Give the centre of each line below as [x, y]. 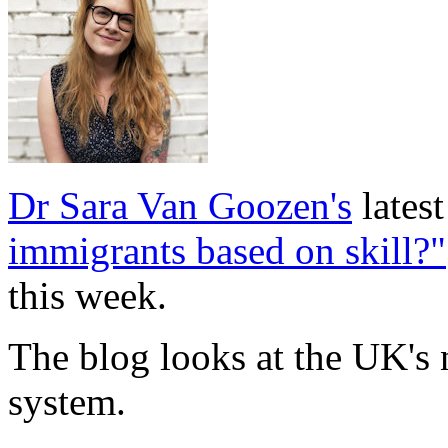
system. [67, 401]
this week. [87, 295]
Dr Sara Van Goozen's [180, 205]
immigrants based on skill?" [227, 250]
